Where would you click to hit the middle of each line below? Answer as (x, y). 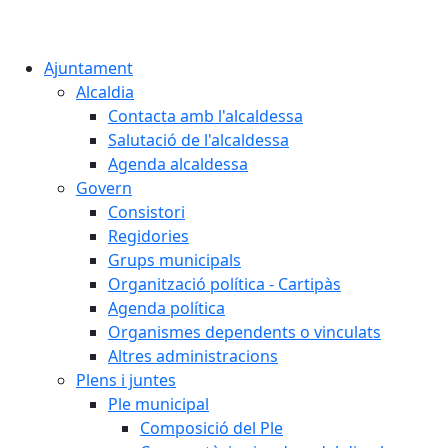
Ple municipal (158, 404)
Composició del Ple (211, 428)
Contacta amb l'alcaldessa (205, 116)
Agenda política (166, 308)
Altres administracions (193, 356)
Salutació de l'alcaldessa (198, 140)
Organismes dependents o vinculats (244, 332)
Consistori (146, 212)
